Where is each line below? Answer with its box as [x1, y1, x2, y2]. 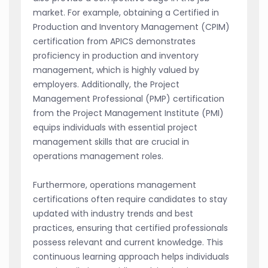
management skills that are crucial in [33, 136, 189, 148]
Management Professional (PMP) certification [33, 93, 224, 105]
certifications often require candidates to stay [33, 193, 227, 206]
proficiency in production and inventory [33, 50, 199, 62]
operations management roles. [33, 150, 163, 163]
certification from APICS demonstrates [33, 35, 196, 48]
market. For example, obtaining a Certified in [33, 7, 219, 19]
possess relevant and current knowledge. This [33, 236, 223, 249]
